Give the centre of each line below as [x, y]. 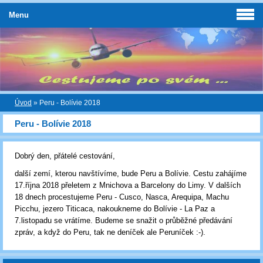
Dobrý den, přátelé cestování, [65, 156]
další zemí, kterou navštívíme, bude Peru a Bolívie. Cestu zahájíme [131, 173]
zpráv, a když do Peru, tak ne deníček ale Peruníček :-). [110, 232]
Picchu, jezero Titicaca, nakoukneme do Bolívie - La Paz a [115, 209]
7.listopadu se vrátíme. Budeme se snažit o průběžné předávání [124, 220]
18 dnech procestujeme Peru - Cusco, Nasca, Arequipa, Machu [122, 197]
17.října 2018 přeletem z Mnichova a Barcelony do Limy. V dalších [128, 185]
